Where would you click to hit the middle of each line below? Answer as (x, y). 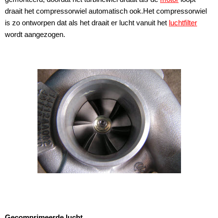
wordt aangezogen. (35, 35)
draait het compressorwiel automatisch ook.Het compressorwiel (106, 11)
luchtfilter (183, 23)
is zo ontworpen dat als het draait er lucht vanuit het (87, 23)
